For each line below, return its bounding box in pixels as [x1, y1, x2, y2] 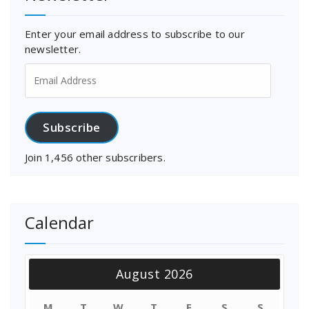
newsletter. [25, 41, 81, 56]
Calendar [25, 211, 94, 235]
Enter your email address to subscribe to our [25, 26, 245, 41]
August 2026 [116, 266, 193, 283]
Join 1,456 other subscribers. [25, 150, 166, 165]
